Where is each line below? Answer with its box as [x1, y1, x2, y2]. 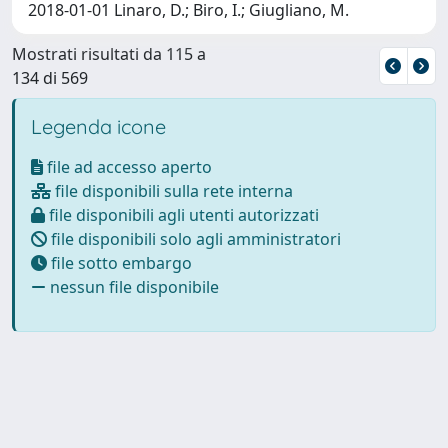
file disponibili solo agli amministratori [47, 227, 341, 250]
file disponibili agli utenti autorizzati [45, 203, 319, 226]
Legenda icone [31, 113, 166, 139]
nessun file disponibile [46, 275, 219, 298]
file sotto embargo [47, 251, 192, 274]
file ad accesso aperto [43, 155, 212, 178]
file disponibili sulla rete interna [51, 179, 293, 202]
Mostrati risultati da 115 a [12, 42, 206, 65]
